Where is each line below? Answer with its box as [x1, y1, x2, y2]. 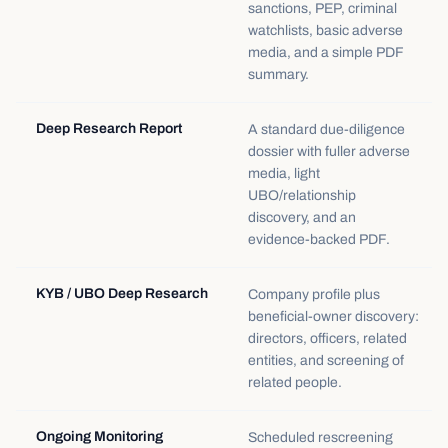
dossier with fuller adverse [248, 144, 410, 159]
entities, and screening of [248, 353, 404, 368]
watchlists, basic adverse [248, 23, 403, 38]
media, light [248, 166, 320, 181]
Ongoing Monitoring [36, 429, 163, 444]
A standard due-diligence [248, 122, 405, 137]
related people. [248, 375, 342, 390]
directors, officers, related [248, 331, 407, 346]
